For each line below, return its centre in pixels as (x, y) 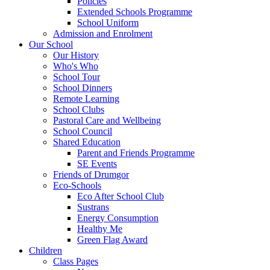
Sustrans (93, 207)
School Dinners (83, 87)
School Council (83, 131)
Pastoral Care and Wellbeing (107, 120)
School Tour (77, 77)
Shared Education (87, 142)
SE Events (97, 163)
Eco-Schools (77, 185)
